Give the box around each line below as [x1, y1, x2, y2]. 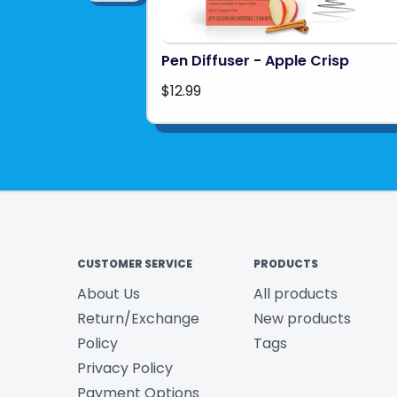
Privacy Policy [77, 357, 173, 378]
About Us [77, 283, 140, 304]
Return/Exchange [77, 307, 199, 329]
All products [253, 283, 338, 304]
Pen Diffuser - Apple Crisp [160, 50, 349, 71]
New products [253, 307, 351, 329]
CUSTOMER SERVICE [77, 255, 192, 271]
